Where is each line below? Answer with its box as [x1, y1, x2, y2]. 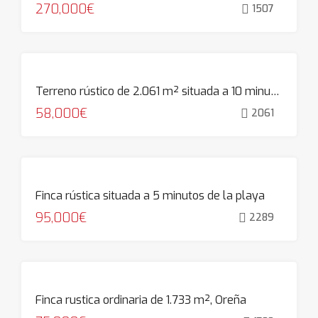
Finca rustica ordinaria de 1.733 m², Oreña [35, 292, 246, 307]
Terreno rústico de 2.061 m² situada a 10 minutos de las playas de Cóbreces [270, 84, 280, 99]
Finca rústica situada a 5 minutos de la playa [35, 188, 265, 203]
